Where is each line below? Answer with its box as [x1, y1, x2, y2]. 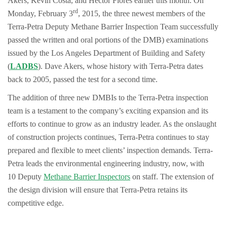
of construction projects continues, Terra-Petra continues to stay [8, 133, 209, 141]
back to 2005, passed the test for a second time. [8, 75, 158, 84]
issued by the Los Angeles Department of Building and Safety [8, 49, 205, 57]
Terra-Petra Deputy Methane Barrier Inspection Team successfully [8, 22, 218, 31]
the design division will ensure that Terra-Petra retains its [8, 185, 187, 194]
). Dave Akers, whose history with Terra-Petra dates [38, 62, 203, 70]
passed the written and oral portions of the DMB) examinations [8, 35, 208, 44]
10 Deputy [8, 172, 44, 181]
